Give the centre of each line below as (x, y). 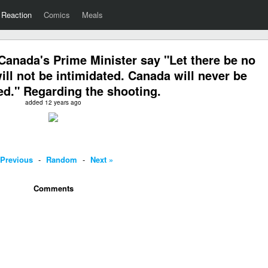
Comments (53, 188)
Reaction (16, 15)
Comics (57, 15)
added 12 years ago (53, 102)
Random (62, 159)
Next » (102, 159)
